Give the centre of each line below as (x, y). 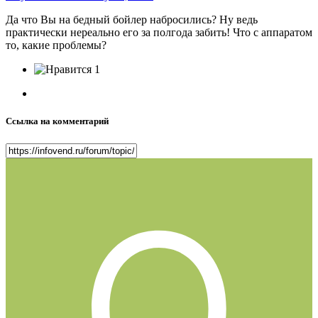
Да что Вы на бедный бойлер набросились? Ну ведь (132, 20)
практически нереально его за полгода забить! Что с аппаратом (159, 33)
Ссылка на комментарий (57, 121)
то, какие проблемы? (56, 45)
